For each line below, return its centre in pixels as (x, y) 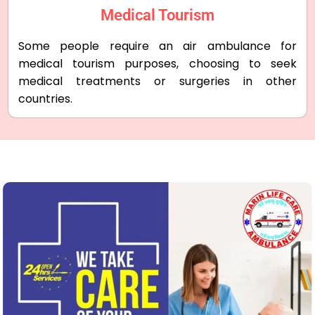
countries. (45, 99)
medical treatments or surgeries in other (157, 82)
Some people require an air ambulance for (157, 46)
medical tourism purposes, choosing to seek (157, 64)
